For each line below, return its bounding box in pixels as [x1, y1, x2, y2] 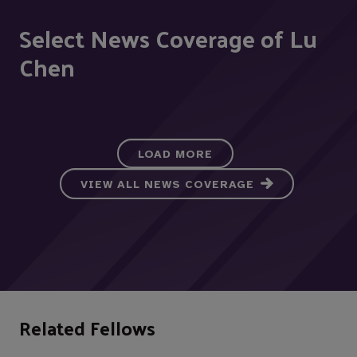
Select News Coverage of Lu [19, 16, 317, 61]
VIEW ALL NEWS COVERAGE [80, 178, 254, 192]
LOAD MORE [138, 147, 213, 162]
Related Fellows [19, 310, 155, 346]
